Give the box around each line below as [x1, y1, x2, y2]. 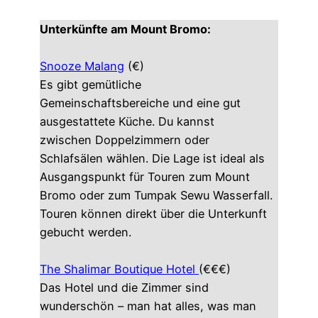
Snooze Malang [40, 58, 124, 73]
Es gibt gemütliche [40, 77, 141, 92]
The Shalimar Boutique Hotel [40, 261, 199, 276]
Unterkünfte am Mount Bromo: [40, 21, 211, 36]
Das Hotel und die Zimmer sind [40, 280, 209, 295]
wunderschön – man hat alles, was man [40, 298, 256, 313]
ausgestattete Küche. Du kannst [40, 114, 214, 128]
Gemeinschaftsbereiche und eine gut [40, 95, 241, 110]
